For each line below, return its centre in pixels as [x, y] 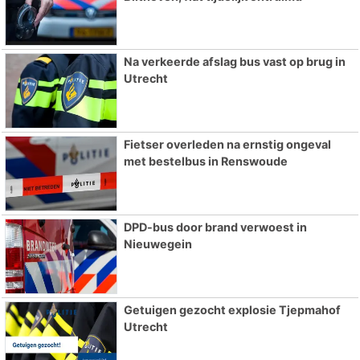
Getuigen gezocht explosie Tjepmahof [232, 309]
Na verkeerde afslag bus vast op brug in [234, 62]
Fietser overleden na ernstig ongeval [227, 145]
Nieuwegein [157, 244]
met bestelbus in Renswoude [205, 162]
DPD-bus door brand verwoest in [215, 227]
